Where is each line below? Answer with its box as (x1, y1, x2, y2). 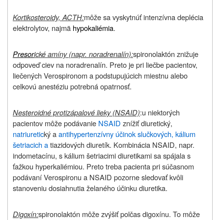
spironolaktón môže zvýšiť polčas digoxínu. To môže (38, 208, 200, 219)
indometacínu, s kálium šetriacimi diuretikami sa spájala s (13, 150, 191, 161)
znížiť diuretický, (121, 117, 172, 128)
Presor (13, 48, 34, 59)
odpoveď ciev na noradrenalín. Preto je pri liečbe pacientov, (13, 59, 197, 70)
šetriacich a (13, 139, 48, 150)
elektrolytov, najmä (13, 22, 71, 33)
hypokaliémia (73, 22, 113, 33)
